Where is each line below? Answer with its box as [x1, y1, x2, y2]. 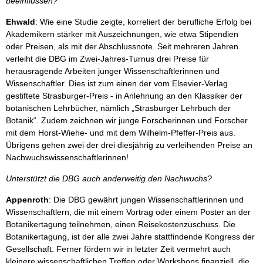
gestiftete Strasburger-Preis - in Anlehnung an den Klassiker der [6, 91, 242, 100]
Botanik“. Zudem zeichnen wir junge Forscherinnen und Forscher [6, 116, 248, 125]
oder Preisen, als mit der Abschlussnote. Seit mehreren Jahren [6, 42, 238, 51]
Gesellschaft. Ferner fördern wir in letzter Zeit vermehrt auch [6, 244, 231, 254]
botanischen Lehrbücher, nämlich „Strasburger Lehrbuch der [6, 103, 231, 113]
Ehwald [6, 17, 35, 26]
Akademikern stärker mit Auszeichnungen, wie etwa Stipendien [6, 29, 238, 39]
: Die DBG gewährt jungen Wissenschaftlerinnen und [49, 195, 244, 204]
